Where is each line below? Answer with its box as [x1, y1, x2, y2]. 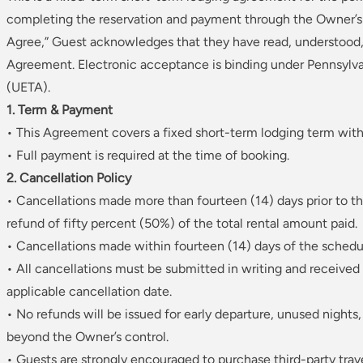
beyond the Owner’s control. [6, 329, 169, 345]
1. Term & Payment [6, 102, 113, 118]
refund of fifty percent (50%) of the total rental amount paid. [6, 216, 357, 232]
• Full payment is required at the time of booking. [6, 147, 289, 164]
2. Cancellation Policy [6, 170, 131, 186]
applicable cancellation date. [6, 284, 172, 300]
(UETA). [6, 79, 50, 96]
